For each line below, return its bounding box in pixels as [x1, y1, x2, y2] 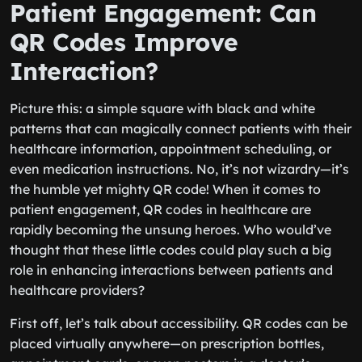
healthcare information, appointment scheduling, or [10, 141, 331, 157]
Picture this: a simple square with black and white [10, 100, 315, 116]
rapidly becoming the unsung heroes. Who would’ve [10, 221, 331, 238]
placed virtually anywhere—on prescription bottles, [10, 335, 324, 351]
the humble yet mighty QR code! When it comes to [10, 181, 321, 197]
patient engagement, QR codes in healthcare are [10, 201, 311, 217]
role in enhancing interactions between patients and [10, 262, 333, 278]
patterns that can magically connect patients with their [10, 120, 351, 137]
